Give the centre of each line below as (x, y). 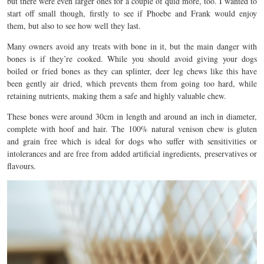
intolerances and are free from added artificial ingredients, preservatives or (132, 154)
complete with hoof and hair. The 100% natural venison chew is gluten (132, 129)
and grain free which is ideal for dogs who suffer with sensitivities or (132, 141)
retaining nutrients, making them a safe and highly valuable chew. (117, 96)
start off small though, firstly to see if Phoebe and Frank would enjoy (132, 13)
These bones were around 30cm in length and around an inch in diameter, (132, 116)
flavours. (22, 166)
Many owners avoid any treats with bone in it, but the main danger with (132, 46)
